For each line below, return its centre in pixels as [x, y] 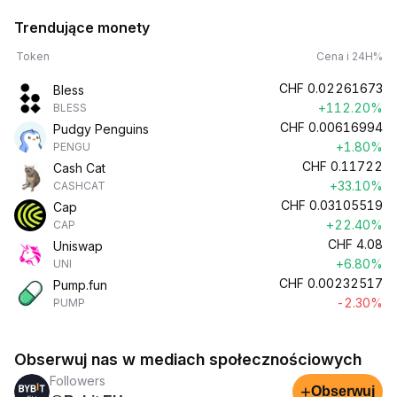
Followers [78, 381]
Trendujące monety [82, 27]
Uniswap [78, 246]
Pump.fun [80, 285]
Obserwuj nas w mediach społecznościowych [188, 359]
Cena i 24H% [350, 56]
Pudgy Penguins [101, 129]
